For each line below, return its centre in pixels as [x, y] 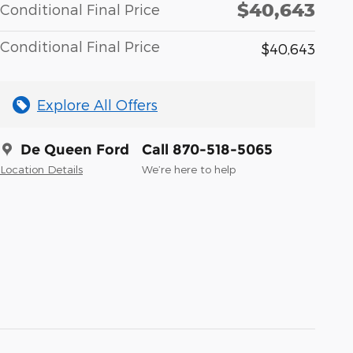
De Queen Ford [75, 150]
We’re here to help [189, 169]
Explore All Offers [97, 105]
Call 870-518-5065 [207, 150]
